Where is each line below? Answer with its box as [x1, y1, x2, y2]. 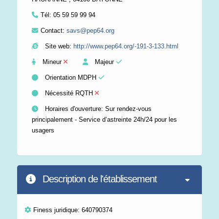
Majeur [93, 58, 116, 66]
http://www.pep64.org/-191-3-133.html [73, 42, 178, 50]
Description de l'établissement [40, 173, 157, 184]
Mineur [41, 58, 64, 66]
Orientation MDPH [43, 73, 98, 81]
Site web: [43, 42, 73, 50]
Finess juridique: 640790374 [33, 206, 112, 214]
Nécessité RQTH [43, 89, 95, 97]
